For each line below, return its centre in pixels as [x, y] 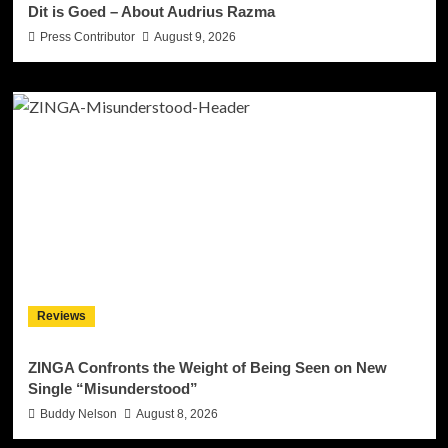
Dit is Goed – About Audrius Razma [151, 11]
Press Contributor [87, 36]
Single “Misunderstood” [112, 388]
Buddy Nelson [78, 413]
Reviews [61, 315]
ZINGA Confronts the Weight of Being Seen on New [207, 367]
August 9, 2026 [194, 36]
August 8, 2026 [176, 413]
